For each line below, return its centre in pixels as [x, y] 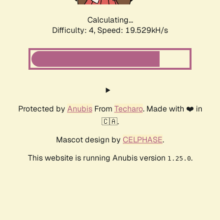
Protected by [42, 109]
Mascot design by [89, 140]
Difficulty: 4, [75, 30]
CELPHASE [143, 140]
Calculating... [110, 20]
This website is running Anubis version [97, 158]
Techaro [128, 109]
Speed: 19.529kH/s [133, 30]
